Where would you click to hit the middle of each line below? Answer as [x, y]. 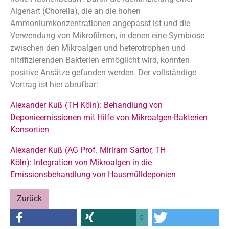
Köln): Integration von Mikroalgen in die [81, 162]
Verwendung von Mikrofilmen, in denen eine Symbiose [107, 36]
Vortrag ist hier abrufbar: [54, 85]
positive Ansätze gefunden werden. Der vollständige [103, 72]
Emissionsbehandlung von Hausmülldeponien [93, 175]
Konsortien [30, 130]
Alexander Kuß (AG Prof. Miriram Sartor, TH [88, 150]
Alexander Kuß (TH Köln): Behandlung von [86, 105]
